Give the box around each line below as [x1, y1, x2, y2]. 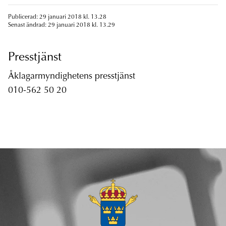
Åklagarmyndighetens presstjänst [8, 72, 135, 82]
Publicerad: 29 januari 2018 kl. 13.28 [8, 14, 106, 21]
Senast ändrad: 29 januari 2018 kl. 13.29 [8, 22, 115, 29]
